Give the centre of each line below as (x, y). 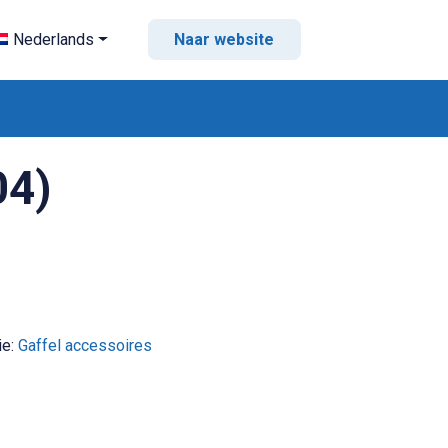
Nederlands (54, 40)
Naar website (224, 40)
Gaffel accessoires (84, 345)
